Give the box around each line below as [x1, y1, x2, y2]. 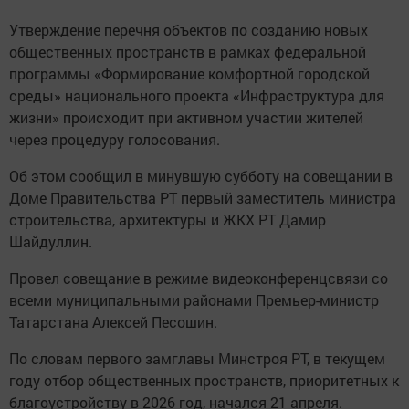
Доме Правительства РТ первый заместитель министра [9, 187, 396, 207]
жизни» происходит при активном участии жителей [9, 107, 363, 127]
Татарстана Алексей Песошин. [9, 311, 217, 331]
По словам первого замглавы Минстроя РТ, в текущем [9, 348, 385, 368]
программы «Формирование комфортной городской [9, 63, 370, 83]
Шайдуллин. [9, 231, 92, 251]
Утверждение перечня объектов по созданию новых [9, 19, 368, 39]
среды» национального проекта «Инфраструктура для [9, 85, 384, 105]
